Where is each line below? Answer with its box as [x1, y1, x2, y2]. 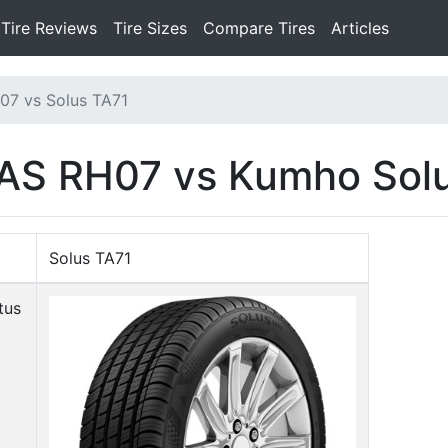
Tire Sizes [113, 18, 187, 38]
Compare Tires [203, 18, 315, 38]
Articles [331, 18, 389, 38]
